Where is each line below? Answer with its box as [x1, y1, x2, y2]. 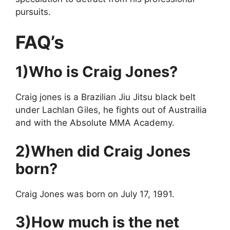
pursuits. [15, 6, 51, 17]
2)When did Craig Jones [15, 142, 190, 160]
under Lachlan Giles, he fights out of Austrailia [15, 105, 207, 116]
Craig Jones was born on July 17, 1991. [15, 188, 175, 199]
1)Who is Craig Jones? [15, 63, 178, 81]
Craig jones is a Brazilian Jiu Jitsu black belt [15, 92, 196, 103]
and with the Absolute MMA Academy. [15, 118, 175, 128]
